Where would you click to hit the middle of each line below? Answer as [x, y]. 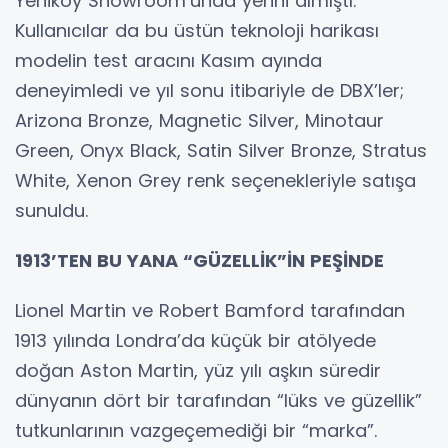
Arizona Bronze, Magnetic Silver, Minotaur [199, 121]
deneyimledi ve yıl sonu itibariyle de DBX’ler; [209, 91]
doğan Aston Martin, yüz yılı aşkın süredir [198, 371]
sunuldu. [51, 211]
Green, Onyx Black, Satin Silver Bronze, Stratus [221, 151]
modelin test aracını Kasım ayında [168, 61]
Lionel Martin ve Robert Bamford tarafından [210, 311]
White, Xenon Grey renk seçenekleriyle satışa [215, 181]
